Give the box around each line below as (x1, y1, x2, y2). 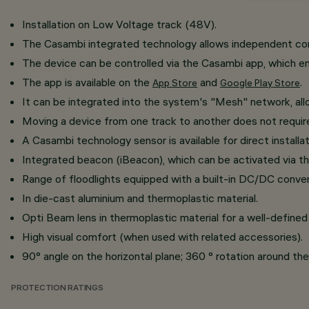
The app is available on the (22, 75, 152, 89)
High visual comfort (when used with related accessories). (22, 230, 303, 243)
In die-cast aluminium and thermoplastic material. (22, 191, 258, 205)
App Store (152, 77, 197, 89)
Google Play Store (220, 77, 300, 89)
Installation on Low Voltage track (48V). (22, 17, 217, 31)
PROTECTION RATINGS (11, 284, 103, 293)
